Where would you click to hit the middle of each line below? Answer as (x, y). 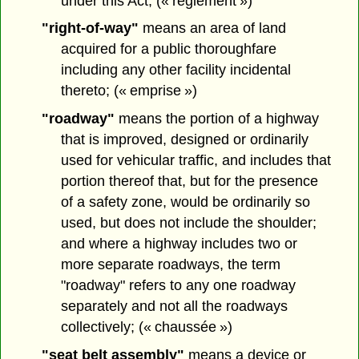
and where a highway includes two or (179, 244)
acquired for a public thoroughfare (169, 49)
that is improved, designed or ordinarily (185, 140)
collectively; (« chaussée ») (147, 327)
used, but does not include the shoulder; (189, 223)
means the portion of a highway (216, 119)
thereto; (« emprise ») (129, 91)
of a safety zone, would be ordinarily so (186, 202)
